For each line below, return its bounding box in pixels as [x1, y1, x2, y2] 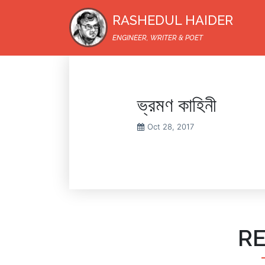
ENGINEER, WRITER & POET [112, 34, 203, 42]
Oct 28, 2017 [147, 122, 194, 131]
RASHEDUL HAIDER [112, 12, 233, 28]
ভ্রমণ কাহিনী [137, 94, 216, 116]
